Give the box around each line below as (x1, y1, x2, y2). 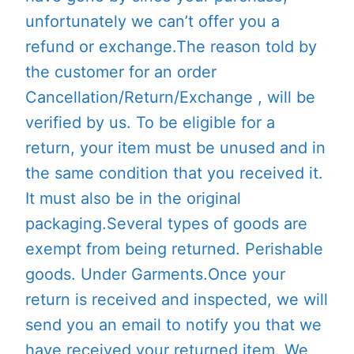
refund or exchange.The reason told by (25, 36, 317, 56)
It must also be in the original (25, 188, 241, 208)
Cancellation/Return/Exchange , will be (25, 87, 315, 107)
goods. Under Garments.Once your (25, 264, 285, 284)
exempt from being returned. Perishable (25, 239, 323, 258)
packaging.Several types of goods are (25, 213, 307, 233)
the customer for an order (25, 62, 217, 81)
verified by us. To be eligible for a (25, 112, 275, 132)
